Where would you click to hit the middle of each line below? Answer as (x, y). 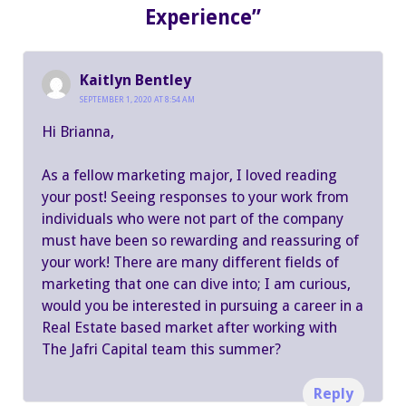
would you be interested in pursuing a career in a (203, 306)
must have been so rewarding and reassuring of (200, 241)
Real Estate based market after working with (189, 328)
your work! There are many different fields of (190, 263)
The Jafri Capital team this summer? (161, 350)
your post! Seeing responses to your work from (195, 198)
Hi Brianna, (78, 131)
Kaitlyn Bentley (135, 81)
